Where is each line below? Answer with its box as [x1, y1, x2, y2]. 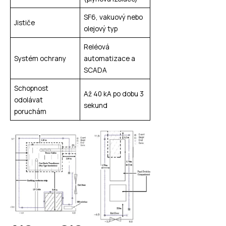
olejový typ [83, 23, 118, 33]
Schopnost [14, 83, 48, 93]
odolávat [14, 94, 43, 104]
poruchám [14, 106, 46, 116]
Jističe [14, 17, 35, 27]
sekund [83, 100, 107, 110]
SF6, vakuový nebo [83, 12, 143, 22]
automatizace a [83, 53, 135, 63]
